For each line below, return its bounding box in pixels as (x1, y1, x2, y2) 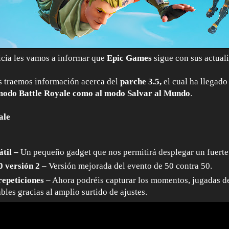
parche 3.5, (120, 77, 164, 87)
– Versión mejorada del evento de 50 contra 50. (40, 161, 213, 171)
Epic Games (107, 53, 152, 63)
